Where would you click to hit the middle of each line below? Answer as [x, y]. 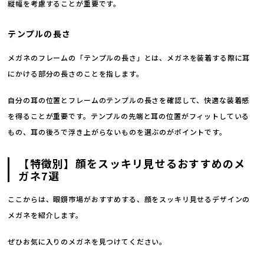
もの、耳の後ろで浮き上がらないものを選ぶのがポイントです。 [117, 132]
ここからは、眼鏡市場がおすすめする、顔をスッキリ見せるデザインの [129, 199]
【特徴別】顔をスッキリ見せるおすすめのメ [132, 164]
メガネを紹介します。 [45, 215]
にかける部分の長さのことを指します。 [76, 74]
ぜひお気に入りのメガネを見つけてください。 [88, 242]
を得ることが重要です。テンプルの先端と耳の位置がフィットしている [129, 116]
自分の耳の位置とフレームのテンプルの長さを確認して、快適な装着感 [129, 100]
